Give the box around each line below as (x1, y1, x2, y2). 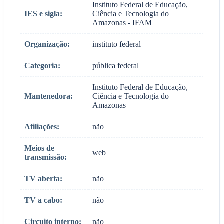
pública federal (92, 61, 139, 70)
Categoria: (24, 61, 60, 70)
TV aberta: (24, 174, 62, 183)
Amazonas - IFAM (92, 18, 152, 27)
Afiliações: (24, 122, 59, 131)
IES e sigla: (24, 9, 62, 18)
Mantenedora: (24, 91, 73, 100)
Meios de (24, 143, 54, 152)
